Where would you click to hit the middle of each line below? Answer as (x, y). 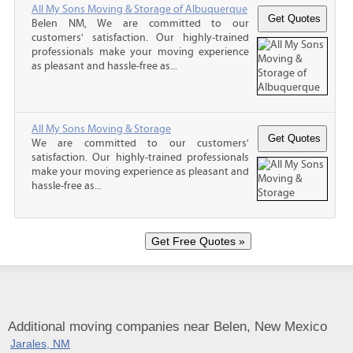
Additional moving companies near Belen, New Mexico (167, 326)
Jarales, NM (40, 343)
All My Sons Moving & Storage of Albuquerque (139, 9)
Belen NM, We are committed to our (140, 23)
